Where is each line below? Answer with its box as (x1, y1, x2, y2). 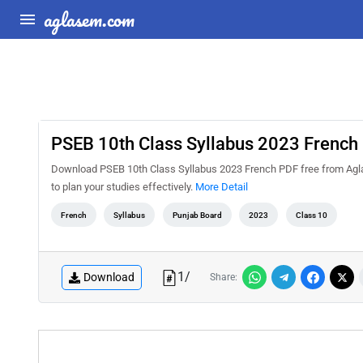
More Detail (195, 181, 248, 193)
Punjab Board (172, 211, 222, 220)
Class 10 (295, 211, 327, 220)
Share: (210, 271, 237, 283)
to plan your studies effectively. (51, 181, 195, 193)
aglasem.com (44, 3, 135, 35)
